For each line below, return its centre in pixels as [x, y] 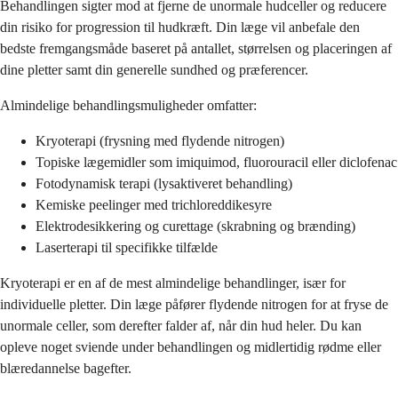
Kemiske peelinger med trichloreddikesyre [154, 204]
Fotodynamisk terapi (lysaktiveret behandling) [164, 183]
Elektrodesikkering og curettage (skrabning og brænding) [195, 226]
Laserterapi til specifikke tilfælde [127, 247]
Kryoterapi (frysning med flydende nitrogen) [160, 140]
